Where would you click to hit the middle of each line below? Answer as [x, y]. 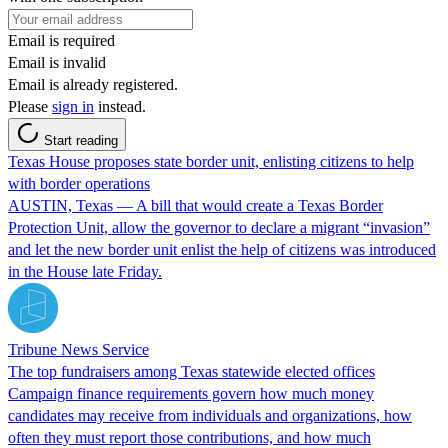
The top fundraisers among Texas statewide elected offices [191, 371]
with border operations [79, 183]
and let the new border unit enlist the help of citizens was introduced [222, 249]
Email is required [61, 40]
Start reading [81, 140]
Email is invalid [57, 62]
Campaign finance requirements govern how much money [191, 393]
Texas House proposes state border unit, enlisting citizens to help [211, 161]
